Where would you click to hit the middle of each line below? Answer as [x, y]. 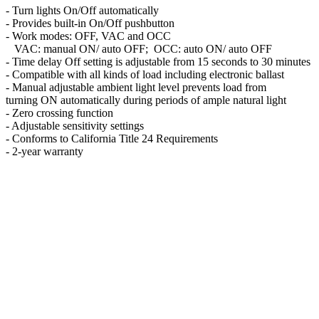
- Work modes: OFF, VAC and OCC [88, 36]
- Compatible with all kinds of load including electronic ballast [145, 74]
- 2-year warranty [45, 151]
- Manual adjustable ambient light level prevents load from [136, 87]
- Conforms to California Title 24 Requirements [112, 138]
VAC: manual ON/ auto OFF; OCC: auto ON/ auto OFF [139, 48]
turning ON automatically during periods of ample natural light [146, 100]
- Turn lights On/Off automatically [82, 10]
